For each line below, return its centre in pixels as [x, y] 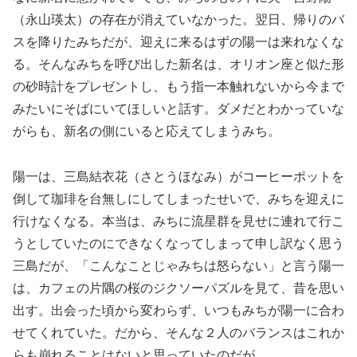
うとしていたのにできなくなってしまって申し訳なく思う [178, 243]
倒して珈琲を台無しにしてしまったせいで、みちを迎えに [178, 198]
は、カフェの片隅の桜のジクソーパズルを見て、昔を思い [178, 288]
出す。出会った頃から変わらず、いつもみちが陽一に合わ [178, 310]
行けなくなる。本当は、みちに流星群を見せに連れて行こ [178, 221]
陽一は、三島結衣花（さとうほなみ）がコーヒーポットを [178, 176]
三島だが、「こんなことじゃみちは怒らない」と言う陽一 [178, 265]
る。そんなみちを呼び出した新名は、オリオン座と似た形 [178, 64]
